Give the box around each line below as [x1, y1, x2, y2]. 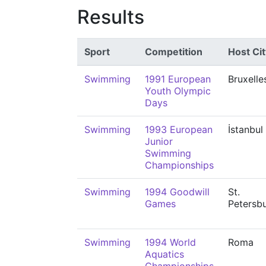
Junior [145, 135, 173, 147]
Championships [145, 159, 214, 171]
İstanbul [228, 123, 263, 135]
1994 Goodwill [145, 186, 210, 198]
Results [77, 5, 144, 28]
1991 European [145, 73, 211, 85]
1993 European [145, 123, 213, 135]
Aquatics [145, 248, 184, 260]
